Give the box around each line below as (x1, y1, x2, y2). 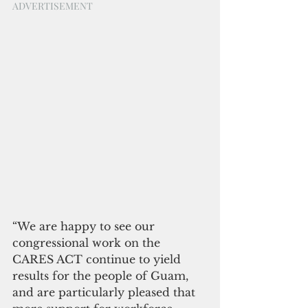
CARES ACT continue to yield (12, 252, 184, 266)
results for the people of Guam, (12, 268, 192, 283)
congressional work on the (12, 235, 164, 250)
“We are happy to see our (12, 219, 158, 233)
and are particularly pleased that (12, 285, 199, 299)
